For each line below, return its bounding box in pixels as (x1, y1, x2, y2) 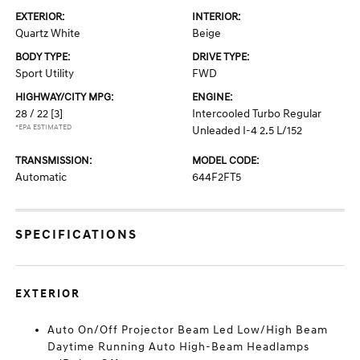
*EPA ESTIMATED (15, 123, 72, 133)
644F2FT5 (192, 170, 241, 185)
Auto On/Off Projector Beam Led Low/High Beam (47, 323, 329, 337)
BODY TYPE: (15, 51, 71, 64)
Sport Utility (15, 67, 75, 81)
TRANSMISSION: (15, 154, 92, 168)
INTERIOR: (192, 10, 240, 24)
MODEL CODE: (192, 154, 259, 168)
